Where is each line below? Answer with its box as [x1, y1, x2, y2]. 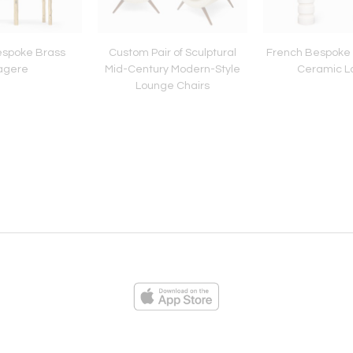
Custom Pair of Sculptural [109, 46, 236, 58]
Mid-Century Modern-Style [105, 63, 240, 75]
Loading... [169, 333, 219, 344]
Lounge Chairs [136, 80, 210, 91]
